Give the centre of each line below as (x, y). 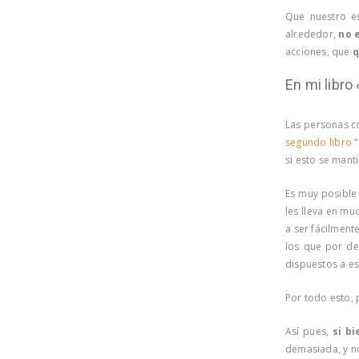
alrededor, (312, 34)
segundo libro (319, 142)
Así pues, (309, 331)
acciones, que (319, 51)
